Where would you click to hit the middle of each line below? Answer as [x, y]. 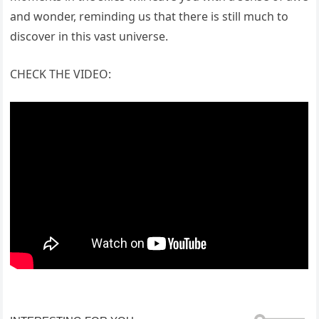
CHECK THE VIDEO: [61, 74]
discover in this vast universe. [89, 37]
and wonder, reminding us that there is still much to [150, 17]
